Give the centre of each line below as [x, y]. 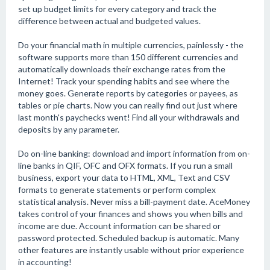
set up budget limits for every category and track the [117, 9]
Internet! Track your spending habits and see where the [124, 81]
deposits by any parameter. [69, 129]
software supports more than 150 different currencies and [128, 57]
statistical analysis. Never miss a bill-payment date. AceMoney [134, 202]
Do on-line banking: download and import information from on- [134, 153]
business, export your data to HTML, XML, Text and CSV [124, 177]
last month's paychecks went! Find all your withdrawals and [129, 117]
